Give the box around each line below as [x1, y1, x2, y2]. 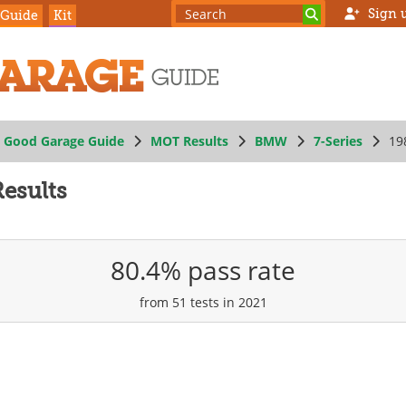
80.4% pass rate [111, 252, 295, 287]
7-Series [314, 132, 362, 150]
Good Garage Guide [4, 132, 124, 150]
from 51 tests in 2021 [139, 293, 267, 311]
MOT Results [150, 132, 228, 150]
